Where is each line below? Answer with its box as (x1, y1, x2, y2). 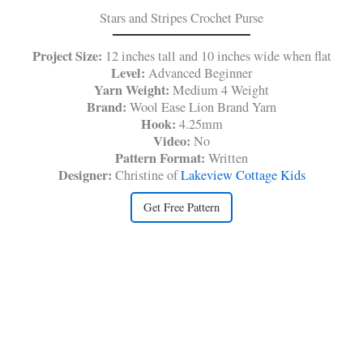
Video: (153, 130, 194, 151)
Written (208, 148, 248, 167)
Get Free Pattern (143, 199, 220, 215)
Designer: (58, 164, 115, 185)
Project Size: (32, 45, 105, 66)
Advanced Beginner (145, 63, 252, 82)
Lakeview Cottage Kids (180, 165, 305, 184)
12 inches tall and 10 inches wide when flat (105, 46, 331, 65)
